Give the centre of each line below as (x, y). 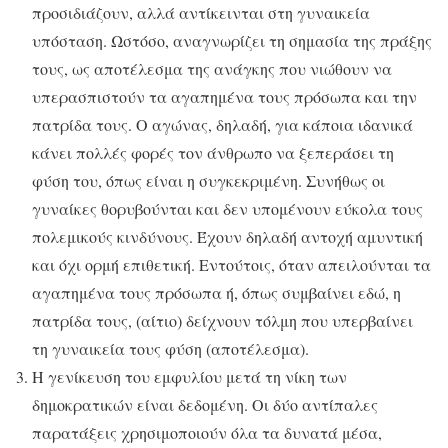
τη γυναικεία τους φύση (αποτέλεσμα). (170, 349)
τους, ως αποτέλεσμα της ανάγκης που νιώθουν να (212, 69)
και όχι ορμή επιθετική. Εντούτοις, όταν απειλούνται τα (231, 265)
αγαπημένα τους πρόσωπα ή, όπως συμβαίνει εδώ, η (216, 293)
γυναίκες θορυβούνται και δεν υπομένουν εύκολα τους (227, 209)
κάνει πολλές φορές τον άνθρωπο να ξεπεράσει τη (213, 153)
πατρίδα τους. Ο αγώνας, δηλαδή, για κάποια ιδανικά (222, 125)
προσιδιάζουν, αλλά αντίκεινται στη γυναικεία (201, 13)
